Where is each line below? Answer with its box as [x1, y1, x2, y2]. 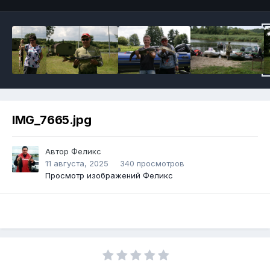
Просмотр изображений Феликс [45, 171, 173, 181]
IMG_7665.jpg [12, 113, 92, 128]
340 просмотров [120, 159, 184, 169]
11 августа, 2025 [45, 159, 108, 169]
